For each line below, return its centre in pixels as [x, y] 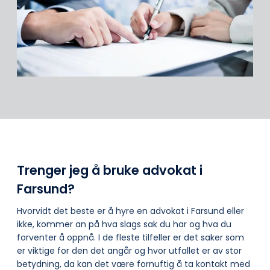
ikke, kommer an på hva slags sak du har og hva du [124, 224]
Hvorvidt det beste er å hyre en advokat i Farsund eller [130, 211]
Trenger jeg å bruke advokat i [110, 170]
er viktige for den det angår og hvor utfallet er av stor [129, 251]
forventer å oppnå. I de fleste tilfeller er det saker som [130, 238]
